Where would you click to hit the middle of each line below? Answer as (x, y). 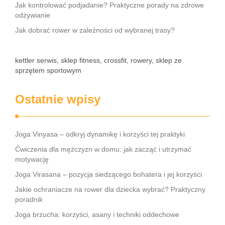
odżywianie (33, 15)
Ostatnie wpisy (58, 99)
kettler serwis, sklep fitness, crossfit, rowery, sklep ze (98, 60)
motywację (32, 159)
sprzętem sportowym (48, 70)
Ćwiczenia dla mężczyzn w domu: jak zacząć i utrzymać (103, 149)
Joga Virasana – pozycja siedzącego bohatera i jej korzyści (108, 174)
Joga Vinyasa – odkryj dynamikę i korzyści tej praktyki (100, 134)
